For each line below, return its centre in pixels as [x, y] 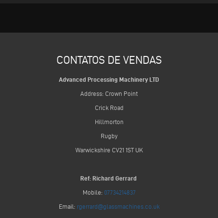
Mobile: [93, 192]
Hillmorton [109, 122]
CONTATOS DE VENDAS [109, 60]
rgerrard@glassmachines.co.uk [118, 206]
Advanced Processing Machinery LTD [109, 79]
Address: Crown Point [109, 93]
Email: [68, 206]
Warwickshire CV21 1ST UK [109, 150]
